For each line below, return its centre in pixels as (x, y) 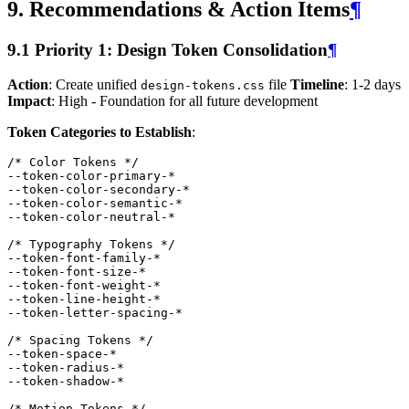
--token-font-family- (80, 258)
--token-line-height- (80, 299)
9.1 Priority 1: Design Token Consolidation (168, 49)
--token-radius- (62, 368)
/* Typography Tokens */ (91, 245)
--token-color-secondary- (95, 190)
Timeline (317, 85)
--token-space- (58, 354)
